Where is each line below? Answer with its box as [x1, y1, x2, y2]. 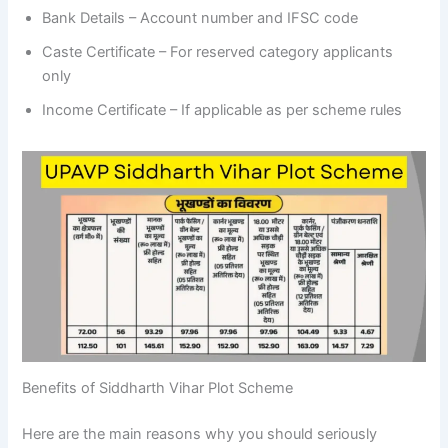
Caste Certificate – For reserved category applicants [42, 42, 394, 61]
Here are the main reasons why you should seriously [22, 425, 378, 444]
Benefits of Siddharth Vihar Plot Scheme [22, 379, 294, 398]
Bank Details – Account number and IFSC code [42, 8, 359, 27]
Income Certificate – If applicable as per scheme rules [42, 100, 403, 119]
